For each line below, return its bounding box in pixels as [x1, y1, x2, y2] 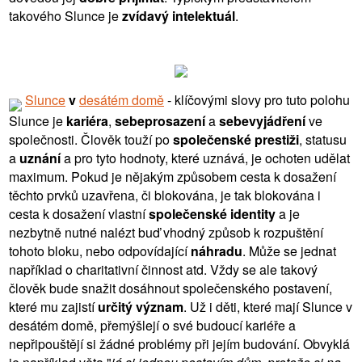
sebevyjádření [219, 111, 305, 130]
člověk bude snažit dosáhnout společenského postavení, [9, 278, 332, 297]
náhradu [191, 241, 242, 260]
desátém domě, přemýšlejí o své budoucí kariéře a [9, 315, 296, 335]
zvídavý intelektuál [122, 6, 235, 25]
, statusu [299, 129, 347, 149]
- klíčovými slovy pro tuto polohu [164, 90, 350, 109]
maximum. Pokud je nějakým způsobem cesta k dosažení [9, 166, 336, 186]
